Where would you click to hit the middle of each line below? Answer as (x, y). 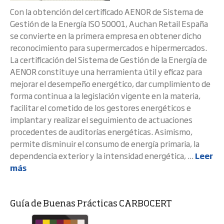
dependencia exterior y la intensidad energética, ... (102, 155)
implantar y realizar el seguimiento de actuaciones (101, 119)
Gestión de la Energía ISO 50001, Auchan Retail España (109, 23)
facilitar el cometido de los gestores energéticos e (100, 107)
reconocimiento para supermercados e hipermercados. (110, 47)
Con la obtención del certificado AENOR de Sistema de (107, 11)
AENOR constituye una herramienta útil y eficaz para (106, 71)
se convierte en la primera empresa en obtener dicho (106, 35)
